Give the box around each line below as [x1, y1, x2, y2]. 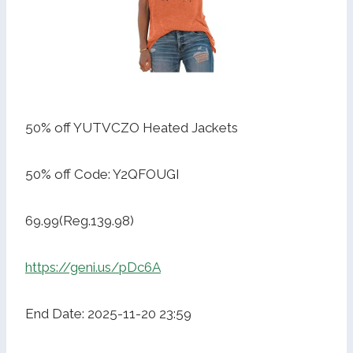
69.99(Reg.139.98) [25, 212, 134, 229]
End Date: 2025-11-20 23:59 [25, 305, 191, 321]
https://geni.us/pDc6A [25, 258, 161, 275]
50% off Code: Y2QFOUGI [25, 165, 180, 182]
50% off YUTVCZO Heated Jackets [25, 119, 238, 136]
